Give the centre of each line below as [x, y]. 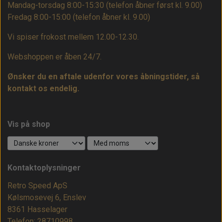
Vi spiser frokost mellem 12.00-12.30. [73, 37]
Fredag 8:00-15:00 [40, 17]
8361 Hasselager [37, 210]
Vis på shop [29, 124]
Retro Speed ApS [37, 186]
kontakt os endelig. [43, 89]
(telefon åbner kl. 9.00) [111, 17]
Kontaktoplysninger [44, 168]
